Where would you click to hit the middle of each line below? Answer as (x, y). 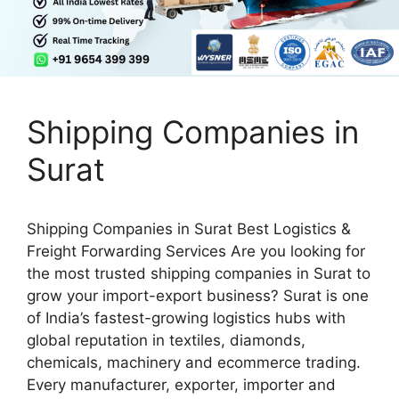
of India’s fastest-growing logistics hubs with (186, 318)
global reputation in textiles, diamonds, (166, 340)
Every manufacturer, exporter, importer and (181, 385)
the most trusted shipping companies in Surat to (199, 273)
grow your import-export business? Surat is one (198, 296)
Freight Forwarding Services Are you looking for (196, 251)
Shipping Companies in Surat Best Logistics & (189, 229)
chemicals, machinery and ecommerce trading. (194, 362)
